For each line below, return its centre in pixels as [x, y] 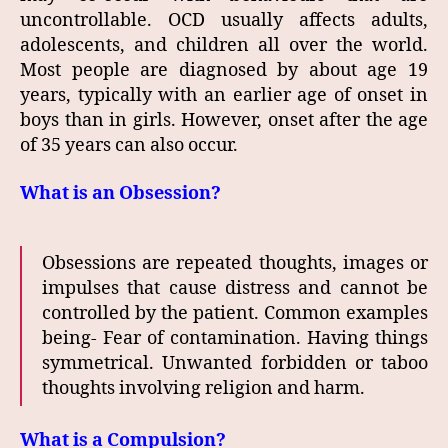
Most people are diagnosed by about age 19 [224, 71]
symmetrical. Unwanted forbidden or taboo [235, 363]
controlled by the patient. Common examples [235, 313]
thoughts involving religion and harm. [203, 388]
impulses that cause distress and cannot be [235, 288]
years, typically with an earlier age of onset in [224, 96]
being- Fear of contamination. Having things [235, 338]
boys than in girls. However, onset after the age [224, 121]
